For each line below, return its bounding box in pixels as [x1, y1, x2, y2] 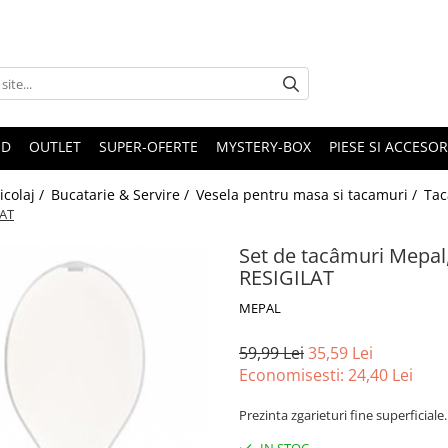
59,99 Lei [239, 342, 304, 365]
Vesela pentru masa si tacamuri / [196, 185, 421, 205]
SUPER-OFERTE [99, 137, 198, 157]
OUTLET [29, 137, 81, 157]
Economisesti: [239, 364, 348, 387]
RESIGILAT [239, 264, 334, 292]
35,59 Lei [308, 342, 373, 365]
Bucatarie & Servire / [51, 185, 193, 205]
